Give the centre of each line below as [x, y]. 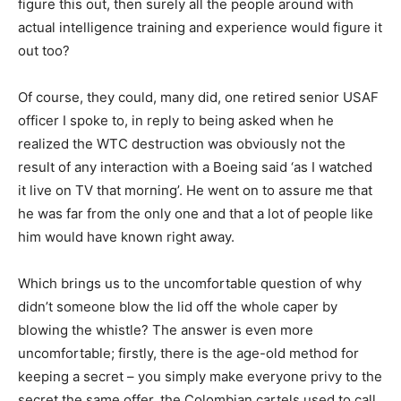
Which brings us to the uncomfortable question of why [190, 283]
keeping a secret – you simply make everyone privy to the [200, 376]
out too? [44, 50]
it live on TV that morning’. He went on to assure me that [195, 190]
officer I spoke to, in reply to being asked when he [176, 120]
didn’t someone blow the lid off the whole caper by [178, 306]
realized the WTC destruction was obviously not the [182, 143]
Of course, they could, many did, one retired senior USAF [198, 97]
